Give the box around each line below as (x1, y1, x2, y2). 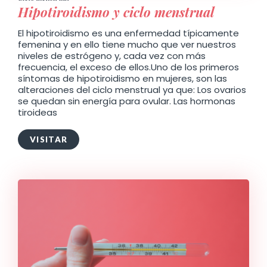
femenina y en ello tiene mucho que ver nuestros (18, 38, 236, 51)
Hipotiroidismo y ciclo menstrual (18, 2, 215, 21)
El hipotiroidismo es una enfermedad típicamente (18, 26, 239, 39)
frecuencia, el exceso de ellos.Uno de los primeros (18, 60, 239, 73)
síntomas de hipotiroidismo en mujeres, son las (18, 72, 227, 85)
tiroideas (18, 105, 57, 119)
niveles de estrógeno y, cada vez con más (18, 49, 206, 62)
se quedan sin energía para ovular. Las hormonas (18, 94, 235, 107)
